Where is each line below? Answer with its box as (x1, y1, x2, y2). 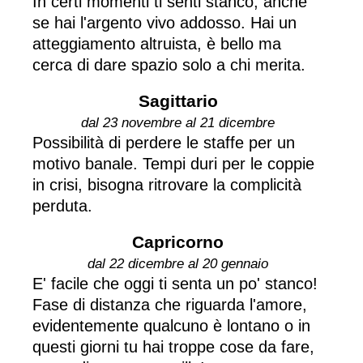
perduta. (32, 196, 92, 215)
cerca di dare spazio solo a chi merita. (32, 55, 305, 74)
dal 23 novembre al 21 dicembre (81, 114, 275, 130)
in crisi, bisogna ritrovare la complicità (32, 175, 301, 194)
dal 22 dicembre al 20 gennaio (88, 255, 268, 271)
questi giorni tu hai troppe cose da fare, (32, 337, 314, 356)
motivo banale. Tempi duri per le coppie (32, 154, 314, 173)
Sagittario (138, 91, 218, 110)
